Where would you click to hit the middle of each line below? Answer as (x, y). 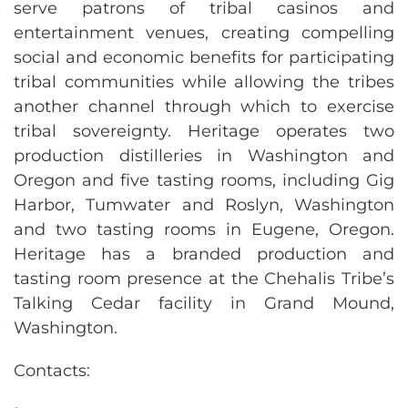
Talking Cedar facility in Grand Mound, (204, 303)
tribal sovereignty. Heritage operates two (204, 131)
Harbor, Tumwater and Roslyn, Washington (204, 204)
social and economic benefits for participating (204, 57)
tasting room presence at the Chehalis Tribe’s (204, 278)
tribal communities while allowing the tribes (204, 82)
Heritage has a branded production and (204, 254)
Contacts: (52, 370)
